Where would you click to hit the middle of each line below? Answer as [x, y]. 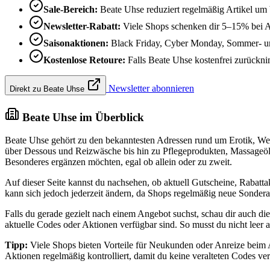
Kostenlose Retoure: [84, 60]
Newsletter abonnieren [150, 88]
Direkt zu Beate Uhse [48, 89]
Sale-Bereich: [71, 9]
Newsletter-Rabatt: [82, 26]
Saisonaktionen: [76, 43]
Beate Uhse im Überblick [82, 117]
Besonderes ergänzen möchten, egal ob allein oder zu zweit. [118, 162]
